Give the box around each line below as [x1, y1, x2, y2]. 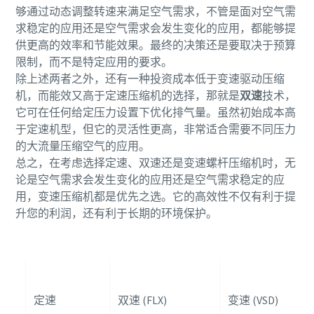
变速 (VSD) [227, 293, 278, 307]
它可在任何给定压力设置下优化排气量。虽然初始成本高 [15, 105, 296, 119]
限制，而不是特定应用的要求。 [15, 55, 175, 69]
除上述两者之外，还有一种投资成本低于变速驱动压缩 [15, 71, 285, 86]
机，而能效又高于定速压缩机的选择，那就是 [15, 88, 240, 102]
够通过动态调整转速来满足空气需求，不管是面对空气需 [15, 4, 296, 18]
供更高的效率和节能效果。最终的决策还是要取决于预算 [15, 38, 296, 52]
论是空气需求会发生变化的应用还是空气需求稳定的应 [15, 172, 285, 186]
